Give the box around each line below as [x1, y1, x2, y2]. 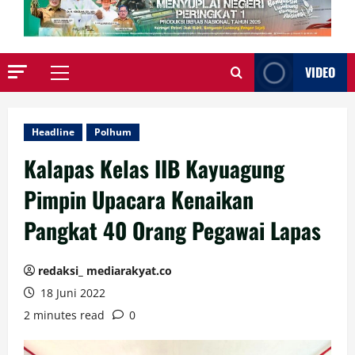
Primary [59, 72, 103, 89]
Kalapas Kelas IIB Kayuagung [24, 152, 284, 185]
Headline [32, 125, 74, 139]
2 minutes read [24, 307, 105, 323]
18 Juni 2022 [37, 285, 105, 301]
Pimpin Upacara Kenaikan [24, 183, 254, 216]
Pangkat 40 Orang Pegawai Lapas [24, 214, 321, 247]
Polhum [94, 125, 132, 139]
